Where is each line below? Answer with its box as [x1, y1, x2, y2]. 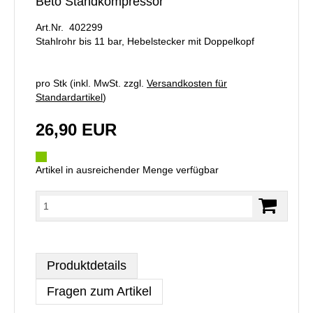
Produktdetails [47, 258, 126, 272]
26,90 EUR [36, 119, 117, 139]
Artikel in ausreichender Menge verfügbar [36, 163, 219, 175]
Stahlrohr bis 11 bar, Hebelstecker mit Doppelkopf [36, 35, 254, 47]
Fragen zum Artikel [47, 284, 152, 298]
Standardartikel [36, 91, 103, 103]
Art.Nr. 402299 [36, 21, 103, 33]
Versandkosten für [147, 77, 227, 89]
